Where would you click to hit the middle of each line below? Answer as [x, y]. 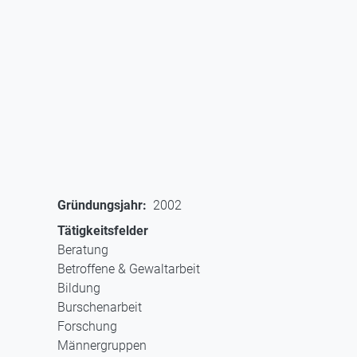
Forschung [87, 327]
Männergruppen [102, 346]
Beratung [83, 250]
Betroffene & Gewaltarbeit [129, 269]
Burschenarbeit [100, 308]
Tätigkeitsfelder [103, 231]
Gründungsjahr [100, 206]
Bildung [79, 288]
